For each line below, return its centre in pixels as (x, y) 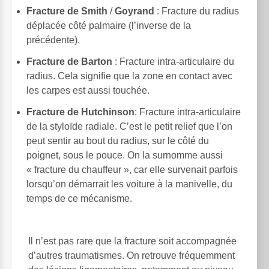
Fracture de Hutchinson (80, 112)
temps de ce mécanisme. (79, 199)
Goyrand (134, 11)
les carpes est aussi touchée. (88, 91)
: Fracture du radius (197, 11)
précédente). (53, 40)
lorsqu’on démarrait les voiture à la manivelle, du (129, 184)
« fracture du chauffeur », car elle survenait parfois (132, 170)
